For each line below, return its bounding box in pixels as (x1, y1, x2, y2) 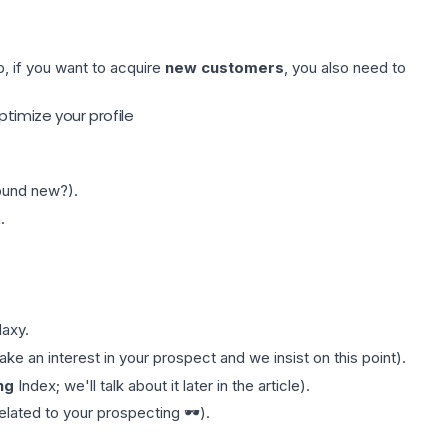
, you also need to (283, 57, 406, 77)
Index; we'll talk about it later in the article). (13, 375, 310, 395)
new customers (164, 57, 284, 77)
